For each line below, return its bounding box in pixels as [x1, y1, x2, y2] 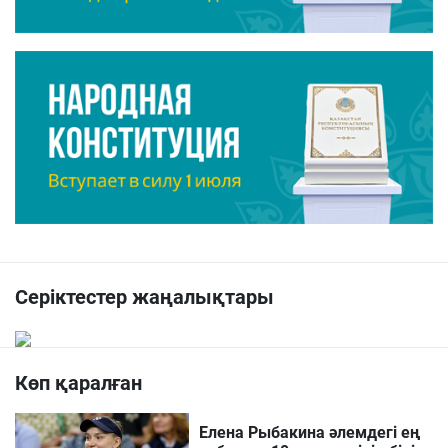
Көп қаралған [15, 371, 142, 396]
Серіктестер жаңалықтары [15, 285, 274, 310]
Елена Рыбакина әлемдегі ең [199, 423, 421, 443]
